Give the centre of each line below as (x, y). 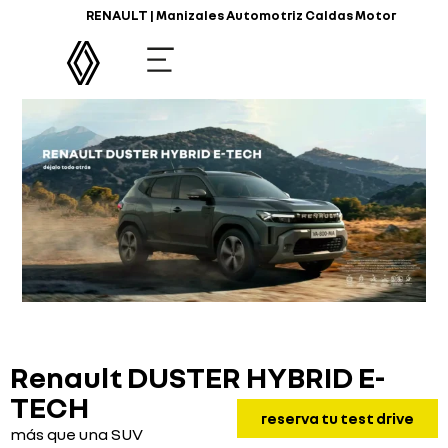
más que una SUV (76, 434)
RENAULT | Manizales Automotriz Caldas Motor (240, 15)
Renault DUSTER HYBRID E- (197, 377)
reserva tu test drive (337, 417)
